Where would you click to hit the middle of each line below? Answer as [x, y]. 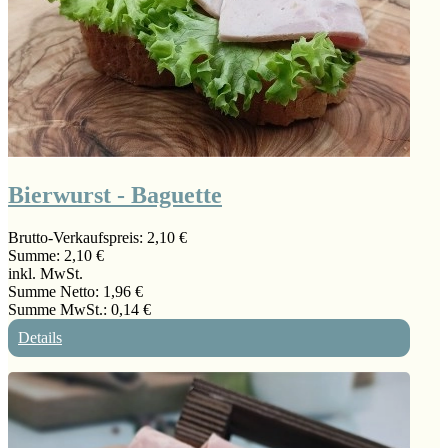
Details [40, 337]
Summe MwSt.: [59, 309]
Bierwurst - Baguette [115, 195]
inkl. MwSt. [45, 273]
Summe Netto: [55, 291]
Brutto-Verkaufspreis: [77, 237]
